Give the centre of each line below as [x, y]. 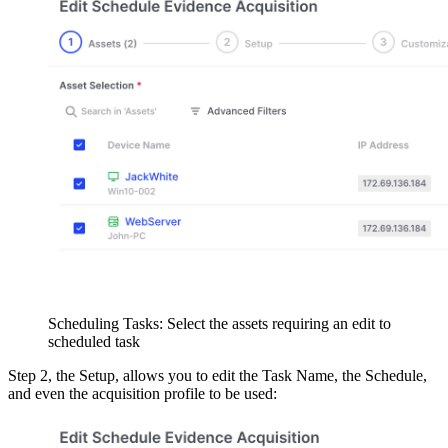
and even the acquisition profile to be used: [142, 393]
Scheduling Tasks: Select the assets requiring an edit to [219, 323]
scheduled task [94, 341]
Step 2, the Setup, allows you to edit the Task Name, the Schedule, [217, 375]
